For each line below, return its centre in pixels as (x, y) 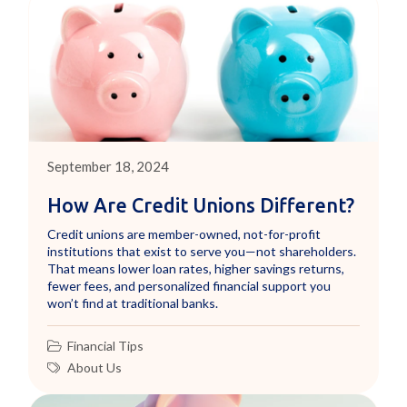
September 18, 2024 (109, 167)
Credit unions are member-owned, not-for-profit (184, 234)
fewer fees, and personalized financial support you (189, 286)
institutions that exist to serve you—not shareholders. (202, 252)
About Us (95, 368)
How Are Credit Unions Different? (201, 206)
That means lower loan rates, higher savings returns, (196, 269)
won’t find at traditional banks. (133, 303)
